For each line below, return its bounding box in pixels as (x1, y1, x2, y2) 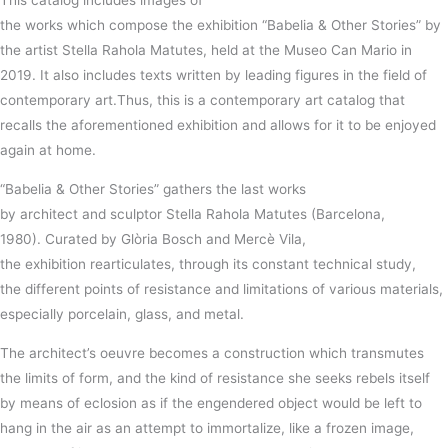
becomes (149, 344, 208, 361)
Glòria (121, 231, 158, 248)
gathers (163, 181, 212, 198)
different (25, 281, 80, 298)
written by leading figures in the (172, 67, 383, 84)
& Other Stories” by (314, 17, 441, 34)
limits (25, 369, 58, 386)
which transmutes (305, 344, 424, 361)
